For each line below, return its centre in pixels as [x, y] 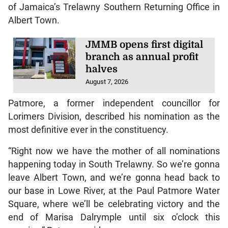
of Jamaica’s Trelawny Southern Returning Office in [114, 7]
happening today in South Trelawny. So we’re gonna [114, 164]
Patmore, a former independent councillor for [114, 103]
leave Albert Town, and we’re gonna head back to [114, 177]
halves [102, 69]
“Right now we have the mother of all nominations [114, 151]
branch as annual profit [142, 57]
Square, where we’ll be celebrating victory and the [114, 204]
